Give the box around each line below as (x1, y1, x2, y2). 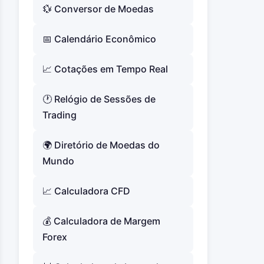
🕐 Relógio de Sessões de (42, 93, 156, 105)
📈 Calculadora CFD (42, 185, 130, 197)
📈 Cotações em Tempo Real (42, 63, 168, 75)
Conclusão (33, 35, 75, 45)
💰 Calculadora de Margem (42, 215, 160, 227)
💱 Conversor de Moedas (42, 3, 154, 15)
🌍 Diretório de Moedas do (42, 139, 160, 151)
